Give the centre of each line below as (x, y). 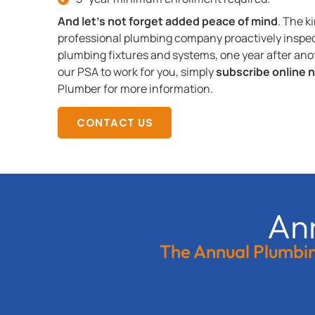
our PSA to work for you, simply (137, 71)
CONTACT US (115, 123)
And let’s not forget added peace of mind (168, 21)
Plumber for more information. (135, 88)
